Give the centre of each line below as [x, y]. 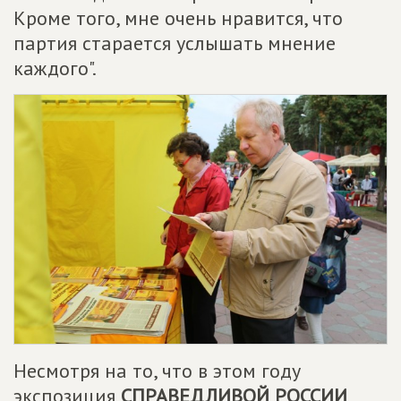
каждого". [55, 68]
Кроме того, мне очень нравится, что [178, 18]
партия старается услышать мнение [175, 43]
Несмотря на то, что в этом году [157, 370]
